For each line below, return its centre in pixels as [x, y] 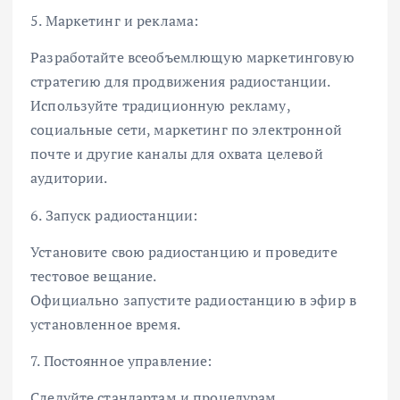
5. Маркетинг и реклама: [115, 21]
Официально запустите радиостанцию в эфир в [193, 300]
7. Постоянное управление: [121, 360]
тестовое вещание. [94, 275]
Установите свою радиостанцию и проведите [184, 251]
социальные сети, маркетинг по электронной [186, 130]
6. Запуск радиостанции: [114, 215]
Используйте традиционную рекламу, [160, 106]
